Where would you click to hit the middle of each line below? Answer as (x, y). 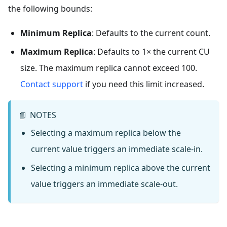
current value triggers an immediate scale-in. (117, 149)
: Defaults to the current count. (151, 33)
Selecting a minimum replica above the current (121, 167)
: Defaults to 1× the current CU (152, 51)
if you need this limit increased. (144, 84)
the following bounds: (50, 8)
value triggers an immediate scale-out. (104, 184)
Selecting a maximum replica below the (106, 133)
